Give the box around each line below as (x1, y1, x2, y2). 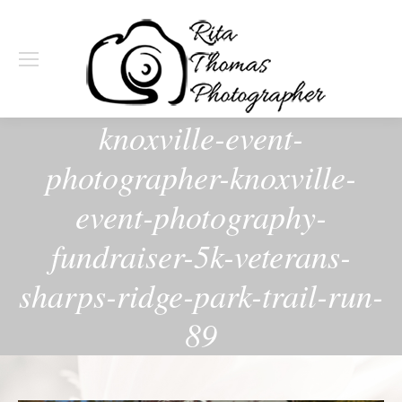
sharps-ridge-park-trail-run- (19, 273, 383, 317)
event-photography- (75, 194, 327, 238)
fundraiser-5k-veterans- (51, 233, 351, 277)
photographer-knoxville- (46, 154, 356, 198)
